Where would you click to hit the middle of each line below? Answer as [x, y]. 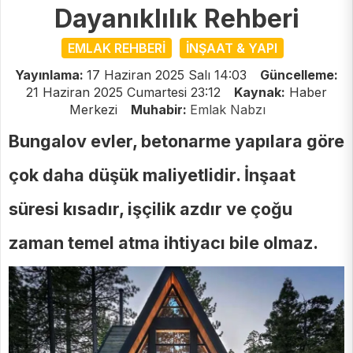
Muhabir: [160, 110]
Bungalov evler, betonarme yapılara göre [176, 141]
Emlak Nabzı [227, 110]
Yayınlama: [51, 75]
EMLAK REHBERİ [117, 48]
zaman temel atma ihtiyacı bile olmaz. [163, 243]
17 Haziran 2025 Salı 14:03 [167, 75]
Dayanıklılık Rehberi [176, 19]
